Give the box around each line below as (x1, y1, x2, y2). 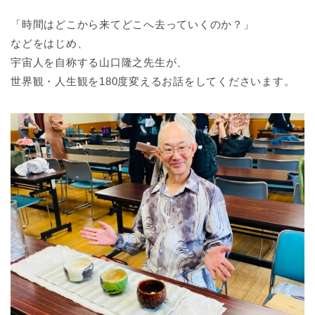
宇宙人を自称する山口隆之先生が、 (11, 56, 188, 68)
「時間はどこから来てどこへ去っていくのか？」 (11, 18, 255, 30)
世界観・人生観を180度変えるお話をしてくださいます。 (11, 75, 295, 87)
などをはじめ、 (11, 37, 89, 49)
